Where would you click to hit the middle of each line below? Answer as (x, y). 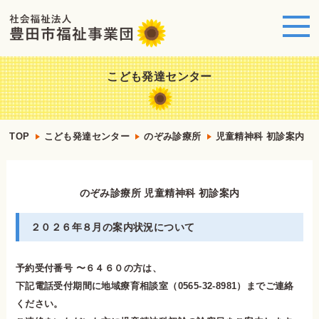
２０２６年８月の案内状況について (113, 228)
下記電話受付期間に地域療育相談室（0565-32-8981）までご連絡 (155, 286)
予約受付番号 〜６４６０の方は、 (89, 268)
